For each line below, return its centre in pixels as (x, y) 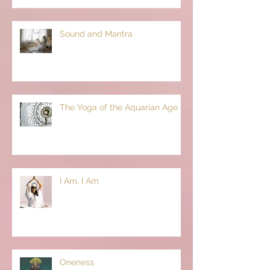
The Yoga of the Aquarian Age (119, 107)
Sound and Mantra (96, 33)
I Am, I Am (79, 181)
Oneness (77, 262)
